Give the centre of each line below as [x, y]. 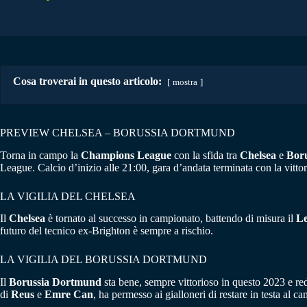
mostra [185, 82]
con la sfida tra [206, 155]
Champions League [126, 155]
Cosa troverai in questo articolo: [87, 81]
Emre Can [69, 295]
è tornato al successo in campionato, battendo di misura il [171, 219]
